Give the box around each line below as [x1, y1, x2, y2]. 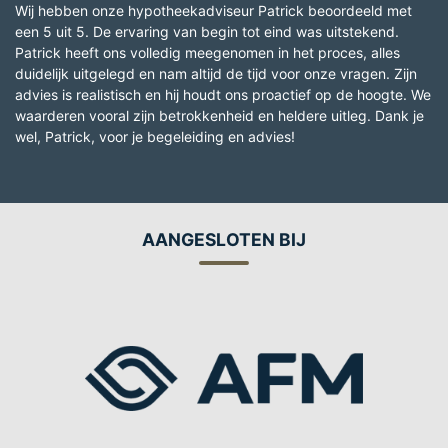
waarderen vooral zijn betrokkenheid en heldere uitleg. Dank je [15, 106, 424, 124]
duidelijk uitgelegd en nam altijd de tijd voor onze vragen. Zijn [15, 64, 417, 82]
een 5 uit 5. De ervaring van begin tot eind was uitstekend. [15, 22, 399, 40]
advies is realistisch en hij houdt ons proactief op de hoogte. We [15, 85, 431, 103]
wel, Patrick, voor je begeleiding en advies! [15, 127, 295, 145]
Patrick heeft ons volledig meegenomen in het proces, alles [15, 43, 400, 61]
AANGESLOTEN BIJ [142, 228, 306, 250]
